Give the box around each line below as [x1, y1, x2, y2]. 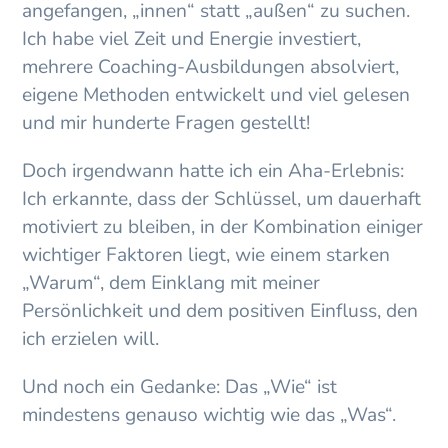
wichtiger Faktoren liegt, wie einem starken [22, 242, 391, 269]
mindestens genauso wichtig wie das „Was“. [22, 402, 397, 429]
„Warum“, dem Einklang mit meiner [22, 270, 321, 297]
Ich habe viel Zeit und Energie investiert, [22, 26, 362, 53]
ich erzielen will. [22, 326, 160, 353]
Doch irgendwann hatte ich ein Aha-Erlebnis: [22, 158, 405, 185]
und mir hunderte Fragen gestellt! [22, 110, 311, 137]
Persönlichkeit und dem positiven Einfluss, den [22, 298, 419, 325]
